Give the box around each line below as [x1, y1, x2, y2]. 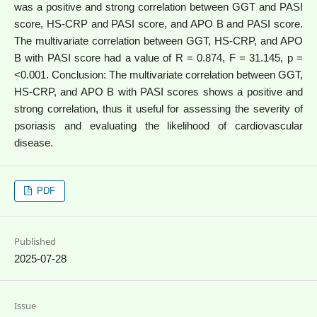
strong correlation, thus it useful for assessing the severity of [13, 102, 304, 115]
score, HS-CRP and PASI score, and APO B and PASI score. [13, 17, 304, 30]
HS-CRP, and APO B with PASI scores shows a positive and [13, 85, 304, 98]
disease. [13, 136, 53, 149]
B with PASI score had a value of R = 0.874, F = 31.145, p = [13, 51, 304, 64]
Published [13, 234, 56, 248]
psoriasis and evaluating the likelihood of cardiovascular [13, 119, 304, 132]
